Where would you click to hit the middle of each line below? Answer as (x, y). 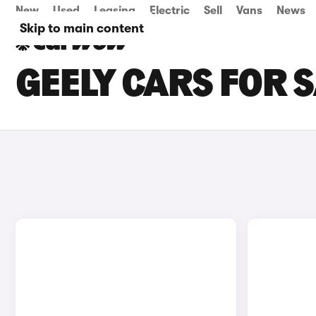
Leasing (115, 11)
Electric (170, 11)
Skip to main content (82, 28)
